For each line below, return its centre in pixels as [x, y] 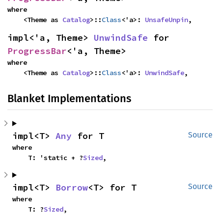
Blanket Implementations [69, 98]
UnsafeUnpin [166, 19]
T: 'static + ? [55, 157]
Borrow [72, 187]
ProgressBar [37, 51]
